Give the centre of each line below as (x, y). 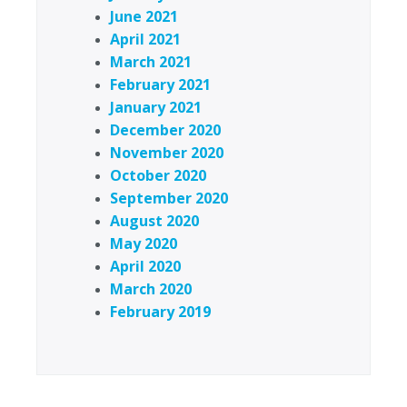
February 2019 (160, 312)
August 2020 (154, 221)
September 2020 (169, 199)
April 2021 (145, 40)
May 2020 (144, 244)
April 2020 (145, 267)
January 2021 (156, 108)
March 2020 (151, 289)
